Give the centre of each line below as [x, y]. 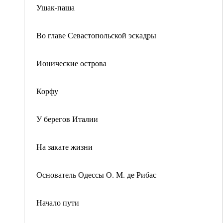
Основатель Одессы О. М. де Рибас [96, 174]
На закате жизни [64, 147]
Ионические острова [71, 63]
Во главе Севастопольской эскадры [96, 35]
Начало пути [58, 202]
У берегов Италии [67, 119]
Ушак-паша [56, 7]
